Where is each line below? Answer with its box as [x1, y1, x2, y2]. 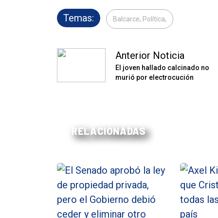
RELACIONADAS [72, 125, 146, 137]
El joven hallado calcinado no [115, 64, 209, 72]
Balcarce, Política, [113, 15, 166, 23]
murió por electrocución [115, 73, 194, 82]
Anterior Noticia [115, 50, 184, 62]
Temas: [63, 12, 94, 24]
